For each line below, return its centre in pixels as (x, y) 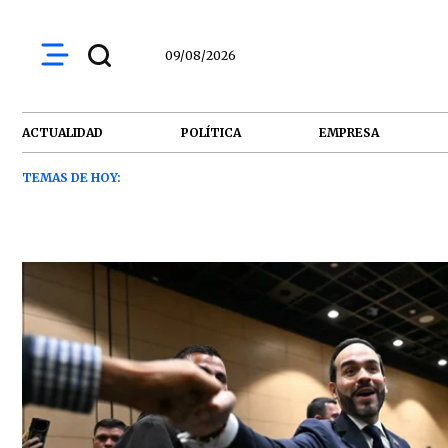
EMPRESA (349, 132)
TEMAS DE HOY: (71, 177)
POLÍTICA (211, 132)
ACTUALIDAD (62, 132)
